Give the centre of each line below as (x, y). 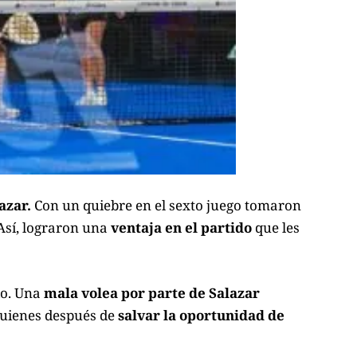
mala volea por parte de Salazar (152, 292)
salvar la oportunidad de (201, 315)
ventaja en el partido (180, 228)
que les (276, 228)
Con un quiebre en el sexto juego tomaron (168, 206)
